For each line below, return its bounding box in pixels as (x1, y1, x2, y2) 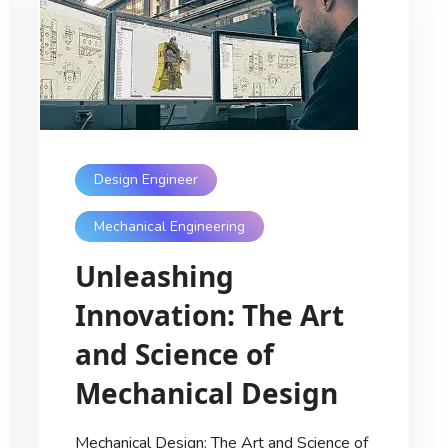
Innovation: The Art (74, 296, 344, 335)
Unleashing (74, 257, 234, 296)
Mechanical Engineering (93, 217, 245, 237)
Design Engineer (93, 170, 198, 190)
